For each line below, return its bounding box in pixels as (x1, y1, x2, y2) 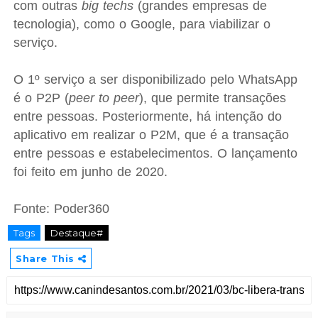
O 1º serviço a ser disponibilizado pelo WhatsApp (13, 72, 297, 87)
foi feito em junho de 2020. (13, 165, 168, 179)
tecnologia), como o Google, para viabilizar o (13, 17, 270, 31)
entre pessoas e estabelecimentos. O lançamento (13, 146, 297, 160)
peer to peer (68, 91, 139, 105)
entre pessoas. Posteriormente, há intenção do (13, 109, 282, 124)
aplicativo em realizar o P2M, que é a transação (13, 128, 289, 142)
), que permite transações (138, 91, 286, 105)
